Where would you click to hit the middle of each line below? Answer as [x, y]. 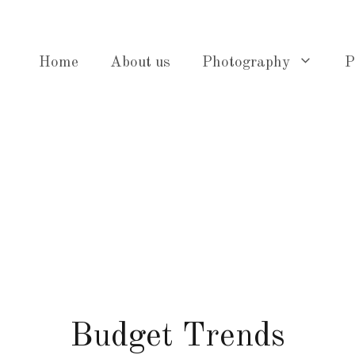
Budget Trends [177, 337]
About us [140, 63]
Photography [246, 63]
